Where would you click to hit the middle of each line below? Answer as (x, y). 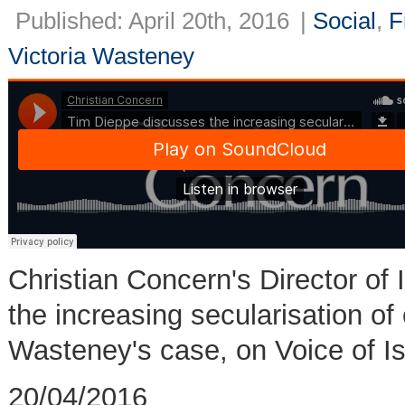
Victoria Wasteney (101, 56)
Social (344, 20)
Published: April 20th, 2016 (152, 20)
